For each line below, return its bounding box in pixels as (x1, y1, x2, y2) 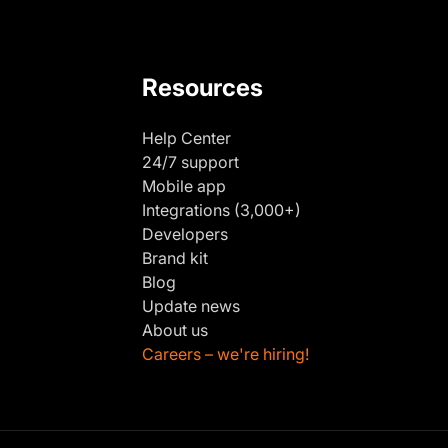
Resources (142, 72, 263, 102)
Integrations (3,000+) (142, 199, 301, 220)
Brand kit (142, 247, 208, 268)
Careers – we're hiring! (142, 343, 309, 364)
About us (142, 319, 208, 340)
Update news (142, 295, 240, 316)
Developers (142, 223, 228, 244)
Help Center (142, 127, 231, 148)
